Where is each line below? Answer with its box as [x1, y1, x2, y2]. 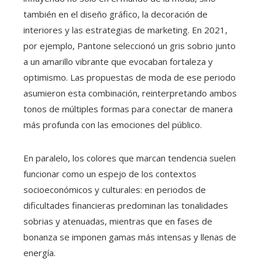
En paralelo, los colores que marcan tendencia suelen [23, 152, 236, 164]
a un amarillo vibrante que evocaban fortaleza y [23, 56, 213, 68]
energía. [23, 247, 56, 259]
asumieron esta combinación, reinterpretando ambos [23, 87, 237, 99]
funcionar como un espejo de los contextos [23, 168, 196, 180]
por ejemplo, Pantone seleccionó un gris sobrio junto [23, 40, 236, 52]
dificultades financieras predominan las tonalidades [23, 199, 228, 212]
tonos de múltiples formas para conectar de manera [23, 103, 233, 115]
